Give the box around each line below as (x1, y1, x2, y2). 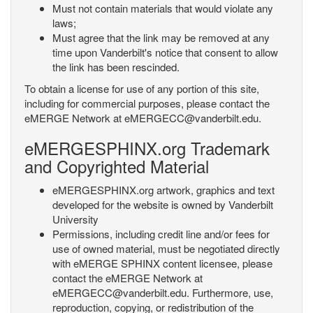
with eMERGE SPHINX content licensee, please (52, 256, 272, 270)
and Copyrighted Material (24, 154, 209, 178)
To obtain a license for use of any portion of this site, (24, 81, 259, 96)
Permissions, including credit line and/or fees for (52, 226, 270, 241)
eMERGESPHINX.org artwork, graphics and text (52, 182, 275, 197)
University (52, 212, 99, 226)
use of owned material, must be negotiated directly (52, 241, 280, 256)
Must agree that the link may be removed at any (52, 30, 270, 45)
